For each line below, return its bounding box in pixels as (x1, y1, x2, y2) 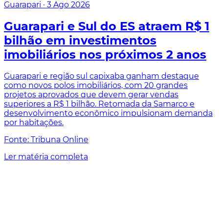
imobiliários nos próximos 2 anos (4, 47, 206, 62)
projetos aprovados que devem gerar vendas (4, 89, 178, 99)
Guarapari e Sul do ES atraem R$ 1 (4, 19, 209, 33)
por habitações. (4, 117, 64, 127)
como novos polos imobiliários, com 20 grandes (4, 80, 188, 90)
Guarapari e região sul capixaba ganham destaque (4, 71, 199, 81)
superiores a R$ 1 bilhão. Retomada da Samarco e (4, 99, 195, 109)
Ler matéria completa (4, 152, 88, 161)
